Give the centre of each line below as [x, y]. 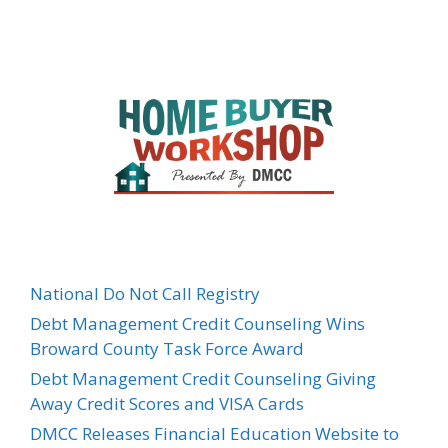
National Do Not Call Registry [145, 293]
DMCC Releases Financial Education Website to [214, 433]
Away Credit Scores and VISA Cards [167, 403]
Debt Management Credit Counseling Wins [197, 323]
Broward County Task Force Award [167, 348]
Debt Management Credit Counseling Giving [203, 378]
